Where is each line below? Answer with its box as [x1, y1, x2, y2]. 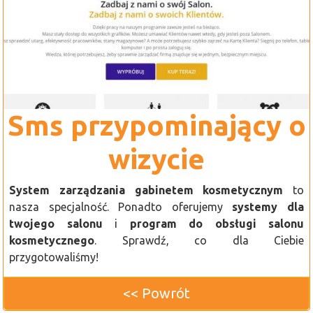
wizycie [108, 143, 205, 175]
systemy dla [232, 201, 305, 214]
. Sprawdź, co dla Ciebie [94, 234, 304, 247]
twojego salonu [9, 217, 103, 231]
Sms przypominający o [7, 110, 306, 142]
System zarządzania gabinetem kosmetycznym [9, 184, 284, 197]
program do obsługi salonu [129, 217, 304, 231]
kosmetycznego [9, 234, 94, 247]
